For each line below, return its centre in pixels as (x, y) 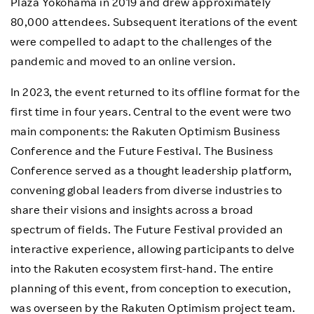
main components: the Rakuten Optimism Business (145, 131)
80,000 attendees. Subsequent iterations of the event (154, 22)
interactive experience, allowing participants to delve (153, 249)
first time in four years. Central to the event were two (151, 111)
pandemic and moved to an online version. (123, 61)
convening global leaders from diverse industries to (146, 190)
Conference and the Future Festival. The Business (142, 151)
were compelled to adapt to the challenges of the (142, 41)
